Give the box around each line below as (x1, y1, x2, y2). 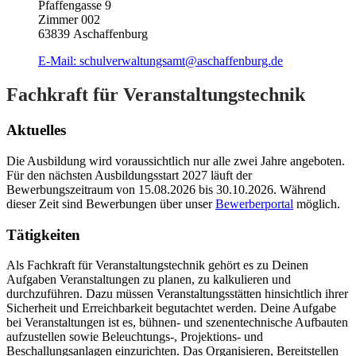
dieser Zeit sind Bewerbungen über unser (6, 196, 215, 211)
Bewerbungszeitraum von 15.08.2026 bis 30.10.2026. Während (6, 182, 326, 196)
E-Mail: (38, 54, 79, 68)
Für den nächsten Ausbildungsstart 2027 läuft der (6, 168, 252, 182)
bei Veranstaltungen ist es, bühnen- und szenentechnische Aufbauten (6, 315, 348, 330)
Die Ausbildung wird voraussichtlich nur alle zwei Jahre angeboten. (6, 153, 345, 168)
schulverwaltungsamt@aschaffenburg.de (79, 54, 283, 68)
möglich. (293, 196, 340, 211)
